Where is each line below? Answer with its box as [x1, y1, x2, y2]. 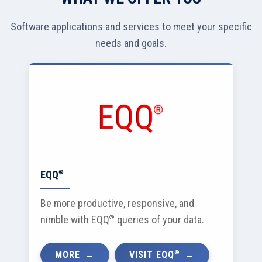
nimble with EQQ [40, 213, 109, 226]
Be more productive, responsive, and [40, 197, 194, 209]
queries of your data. [115, 213, 204, 226]
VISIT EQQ [129, 249, 174, 260]
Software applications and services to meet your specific [10, 20, 252, 33]
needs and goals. [95, 37, 167, 49]
